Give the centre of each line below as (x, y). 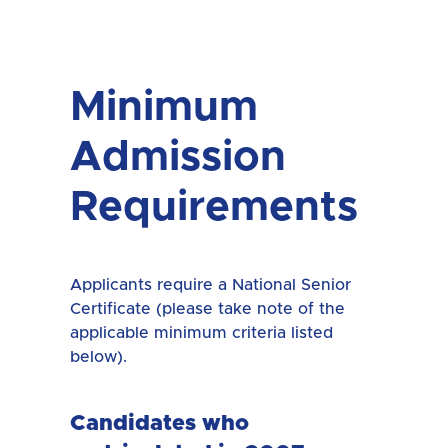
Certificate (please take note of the (207, 308)
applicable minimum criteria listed (201, 332)
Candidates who (159, 423)
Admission (178, 157)
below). (98, 356)
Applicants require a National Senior (210, 284)
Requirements (214, 207)
